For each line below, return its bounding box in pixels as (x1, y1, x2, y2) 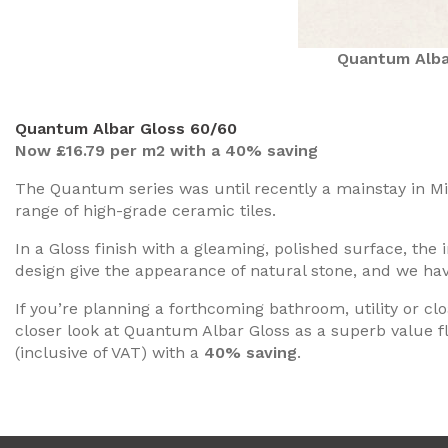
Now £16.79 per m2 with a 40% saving (15, 141, 318, 160)
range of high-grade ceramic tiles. (15, 201, 276, 220)
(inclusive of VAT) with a (15, 343, 204, 362)
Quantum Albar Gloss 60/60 (15, 119, 237, 138)
